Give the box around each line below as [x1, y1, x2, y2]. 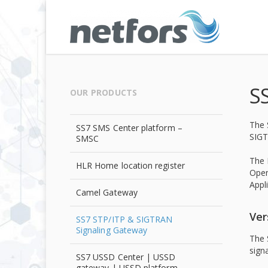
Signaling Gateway [76, 224, 148, 236]
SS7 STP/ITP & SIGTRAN [76, 214, 173, 225]
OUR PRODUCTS [70, 87, 138, 98]
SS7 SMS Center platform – [76, 122, 182, 133]
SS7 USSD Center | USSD [76, 251, 176, 263]
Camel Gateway [76, 187, 138, 198]
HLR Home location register [76, 160, 185, 171]
